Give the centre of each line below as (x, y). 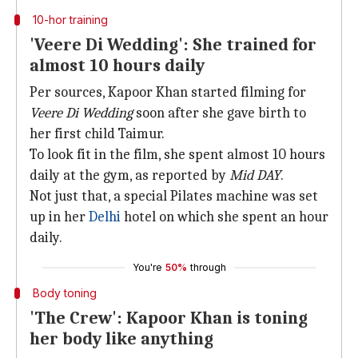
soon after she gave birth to (219, 113)
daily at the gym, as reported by (129, 175)
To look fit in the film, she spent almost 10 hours (177, 155)
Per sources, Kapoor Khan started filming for (168, 92)
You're (147, 267)
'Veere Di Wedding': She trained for (173, 45)
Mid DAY (255, 175)
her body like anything (121, 339)
